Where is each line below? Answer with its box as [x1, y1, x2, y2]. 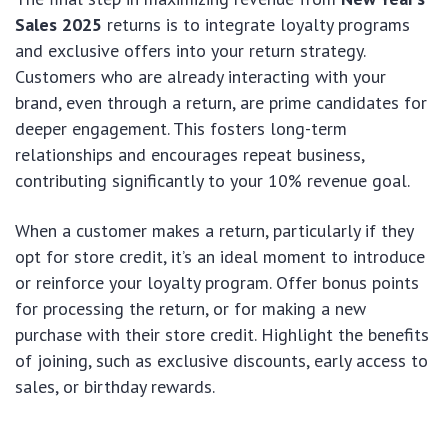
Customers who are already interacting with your [15, 64, 386, 88]
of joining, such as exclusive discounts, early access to [15, 348, 428, 372]
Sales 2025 [15, 12, 102, 36]
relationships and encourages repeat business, [15, 142, 364, 166]
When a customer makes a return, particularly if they [15, 218, 413, 242]
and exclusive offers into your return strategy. [15, 38, 365, 62]
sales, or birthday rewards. [15, 374, 215, 398]
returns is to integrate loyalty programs [102, 12, 410, 36]
